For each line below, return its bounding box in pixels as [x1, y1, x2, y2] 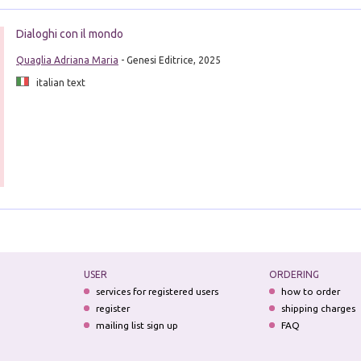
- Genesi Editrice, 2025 [118, 54, 221, 65]
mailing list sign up [95, 320, 178, 331]
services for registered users [95, 286, 218, 297]
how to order [281, 286, 341, 297]
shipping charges [281, 303, 356, 314]
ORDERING [269, 269, 320, 280]
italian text [28, 77, 85, 88]
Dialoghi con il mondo [15, 27, 123, 40]
